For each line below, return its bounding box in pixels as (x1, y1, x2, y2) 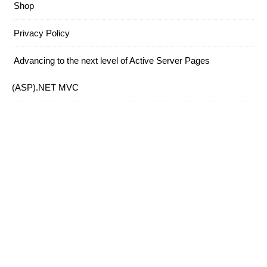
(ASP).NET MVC (12, 82, 79, 92)
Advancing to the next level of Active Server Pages (14, 55, 210, 66)
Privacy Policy (14, 27, 70, 38)
